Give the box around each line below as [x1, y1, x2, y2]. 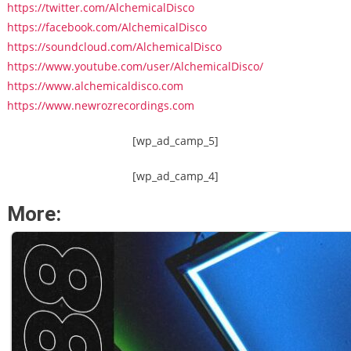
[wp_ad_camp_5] [132, 133, 219, 149]
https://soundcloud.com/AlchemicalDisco [6, 39, 222, 55]
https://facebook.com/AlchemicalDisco [6, 20, 207, 35]
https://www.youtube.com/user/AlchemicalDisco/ [6, 59, 263, 74]
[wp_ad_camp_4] [132, 168, 219, 184]
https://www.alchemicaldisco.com [6, 78, 183, 94]
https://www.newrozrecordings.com [6, 98, 194, 114]
